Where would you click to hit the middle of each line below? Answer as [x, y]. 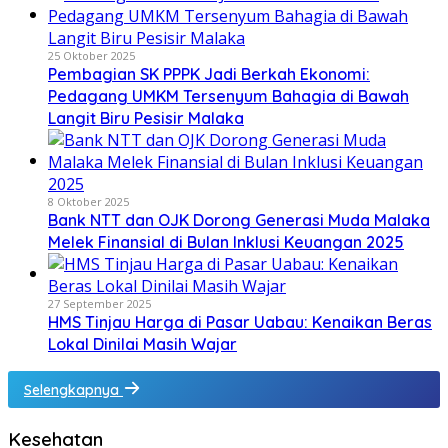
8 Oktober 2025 [88, 202]
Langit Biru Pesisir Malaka [146, 118]
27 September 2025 [99, 304]
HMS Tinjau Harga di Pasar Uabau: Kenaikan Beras [240, 322]
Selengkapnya [73, 390]
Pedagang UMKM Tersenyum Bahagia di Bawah [228, 96]
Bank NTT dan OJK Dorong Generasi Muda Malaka [239, 220]
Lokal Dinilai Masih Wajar [142, 344]
